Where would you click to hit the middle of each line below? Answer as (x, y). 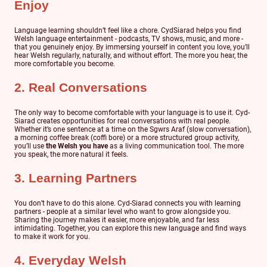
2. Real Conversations (81, 88)
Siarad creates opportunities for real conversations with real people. (122, 121)
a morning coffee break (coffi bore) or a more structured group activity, (127, 137)
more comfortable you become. (65, 63)
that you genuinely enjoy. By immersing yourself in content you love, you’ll (132, 47)
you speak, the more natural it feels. (71, 154)
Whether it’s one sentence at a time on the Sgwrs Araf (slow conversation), (133, 129)
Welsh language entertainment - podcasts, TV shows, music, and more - (129, 38)
